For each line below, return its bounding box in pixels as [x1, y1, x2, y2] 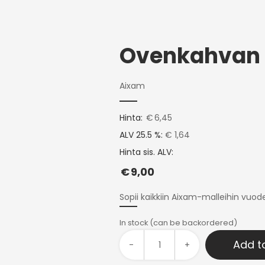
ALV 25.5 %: [119, 129, 163, 141]
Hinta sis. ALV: [119, 146, 173, 158]
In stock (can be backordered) [119, 217, 237, 228]
